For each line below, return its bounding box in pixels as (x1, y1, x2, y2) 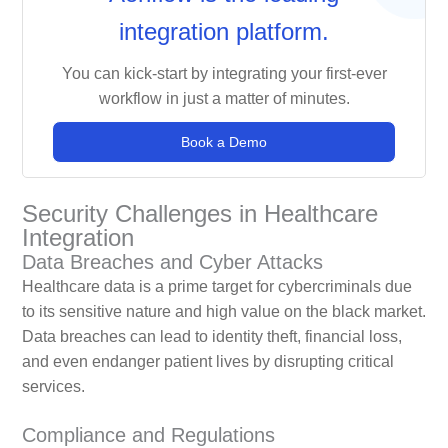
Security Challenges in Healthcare (21, 200, 378, 228)
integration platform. (119, 17, 329, 45)
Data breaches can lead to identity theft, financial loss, (21, 328, 402, 346)
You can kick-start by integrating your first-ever (61, 64, 387, 82)
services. (21, 378, 85, 396)
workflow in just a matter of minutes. (98, 89, 350, 107)
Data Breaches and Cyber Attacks (21, 251, 323, 274)
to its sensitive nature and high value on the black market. (21, 303, 426, 321)
